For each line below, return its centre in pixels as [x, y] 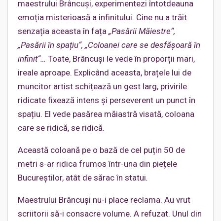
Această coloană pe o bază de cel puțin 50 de [101, 150]
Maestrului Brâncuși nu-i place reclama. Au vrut [104, 200]
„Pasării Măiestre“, [141, 31]
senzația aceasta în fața [62, 31]
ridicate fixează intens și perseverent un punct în [107, 100]
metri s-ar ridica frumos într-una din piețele [97, 164]
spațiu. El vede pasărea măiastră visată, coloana [106, 114]
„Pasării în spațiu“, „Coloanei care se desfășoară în [109, 45]
